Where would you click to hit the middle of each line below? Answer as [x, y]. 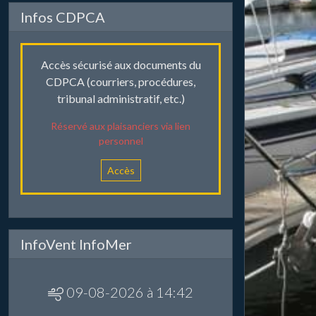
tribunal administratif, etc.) [121, 99]
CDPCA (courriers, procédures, [121, 82]
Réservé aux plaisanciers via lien [121, 126]
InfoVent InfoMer [76, 244]
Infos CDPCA [63, 17]
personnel [121, 141]
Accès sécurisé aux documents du [121, 65]
